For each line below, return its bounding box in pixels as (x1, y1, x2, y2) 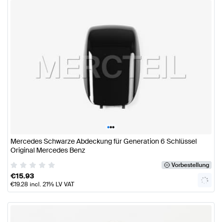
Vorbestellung (171, 161, 209, 169)
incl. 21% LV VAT (28, 180, 74, 188)
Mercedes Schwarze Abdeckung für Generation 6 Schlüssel (10, 136, 197, 146)
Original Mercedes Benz (10, 145, 85, 155)
